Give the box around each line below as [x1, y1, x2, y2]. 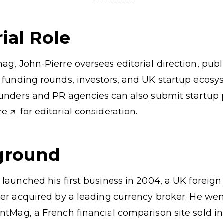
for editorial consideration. [17, 106, 138, 117]
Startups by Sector [16, 5, 87, 15]
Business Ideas [163, 4, 218, 14]
